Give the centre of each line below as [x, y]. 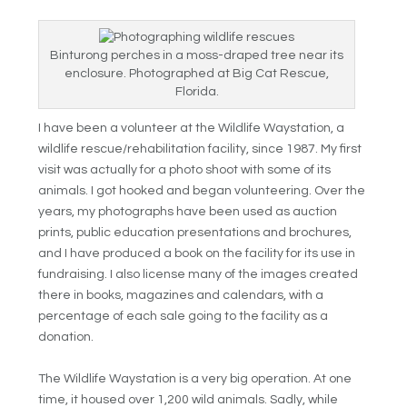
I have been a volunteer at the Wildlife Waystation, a [192, 129]
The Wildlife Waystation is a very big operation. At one [195, 378]
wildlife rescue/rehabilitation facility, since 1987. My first [200, 149]
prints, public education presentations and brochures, [195, 233]
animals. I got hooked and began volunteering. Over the [202, 191]
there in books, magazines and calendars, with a [181, 296]
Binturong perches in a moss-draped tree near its [197, 56]
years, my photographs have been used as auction [188, 212]
